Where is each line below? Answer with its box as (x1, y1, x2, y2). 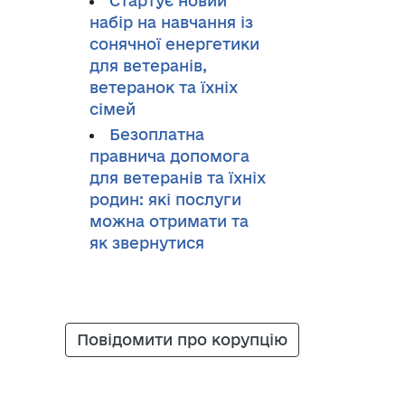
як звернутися (89, 234, 204, 251)
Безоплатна (108, 126, 204, 143)
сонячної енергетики (89, 35, 259, 52)
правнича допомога (89, 147, 250, 165)
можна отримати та (89, 212, 249, 230)
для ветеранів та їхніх (89, 169, 266, 186)
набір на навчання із (89, 14, 253, 31)
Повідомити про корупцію (77, 331, 287, 348)
